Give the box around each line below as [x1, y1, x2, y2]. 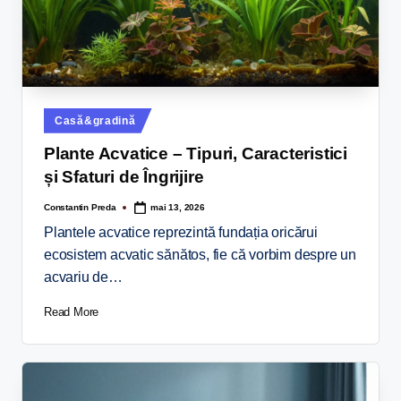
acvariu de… [44, 269, 123, 286]
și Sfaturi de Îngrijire [44, 167, 204, 187]
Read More [44, 305, 99, 320]
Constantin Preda [44, 201, 116, 212]
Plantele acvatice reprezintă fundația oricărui [44, 225, 318, 241]
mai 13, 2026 [150, 201, 205, 212]
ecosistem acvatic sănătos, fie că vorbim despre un [44, 247, 356, 263]
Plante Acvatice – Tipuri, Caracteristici [44, 144, 347, 164]
